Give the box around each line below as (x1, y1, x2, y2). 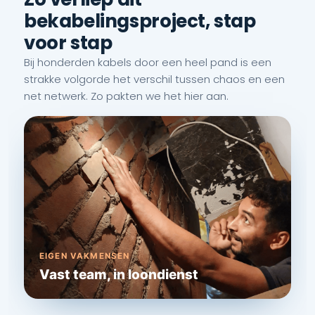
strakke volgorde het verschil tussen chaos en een (24, 71, 285, 86)
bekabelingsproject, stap (24, 8, 256, 34)
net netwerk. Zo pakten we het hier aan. (24, 88, 229, 103)
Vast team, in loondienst (39, 266, 198, 283)
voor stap (24, 30, 112, 56)
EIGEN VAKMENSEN (39, 250, 130, 261)
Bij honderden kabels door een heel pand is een (24, 54, 271, 70)
